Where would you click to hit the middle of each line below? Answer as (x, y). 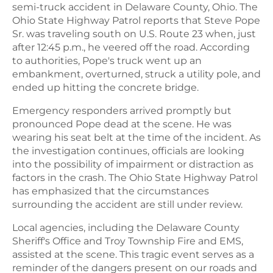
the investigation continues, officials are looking (128, 151)
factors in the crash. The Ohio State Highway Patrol (135, 177)
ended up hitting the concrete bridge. (105, 87)
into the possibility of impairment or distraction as (133, 164)
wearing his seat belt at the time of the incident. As (136, 137)
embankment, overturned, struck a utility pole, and (136, 74)
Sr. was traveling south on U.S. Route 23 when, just (134, 34)
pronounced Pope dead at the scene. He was (122, 124)
